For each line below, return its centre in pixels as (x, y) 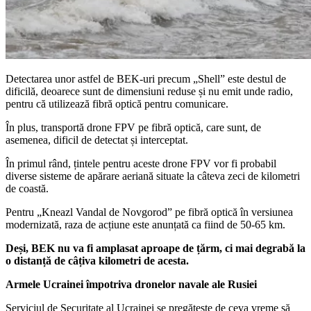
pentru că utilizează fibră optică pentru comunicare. (117, 103)
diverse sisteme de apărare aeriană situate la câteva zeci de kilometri (153, 176)
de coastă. (27, 188)
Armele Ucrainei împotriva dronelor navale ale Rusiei (131, 284)
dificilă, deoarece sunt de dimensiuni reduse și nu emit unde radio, (149, 91)
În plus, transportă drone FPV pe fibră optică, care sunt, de (133, 127)
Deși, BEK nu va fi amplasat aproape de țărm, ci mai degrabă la (155, 248)
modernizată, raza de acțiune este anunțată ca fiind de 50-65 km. (145, 224)
